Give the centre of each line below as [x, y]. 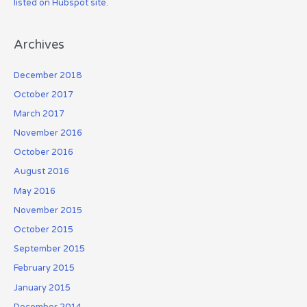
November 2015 [48, 210]
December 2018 [47, 75]
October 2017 [43, 94]
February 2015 [44, 268]
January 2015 [42, 287]
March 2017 [39, 113]
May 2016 [34, 191]
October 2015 [43, 230]
